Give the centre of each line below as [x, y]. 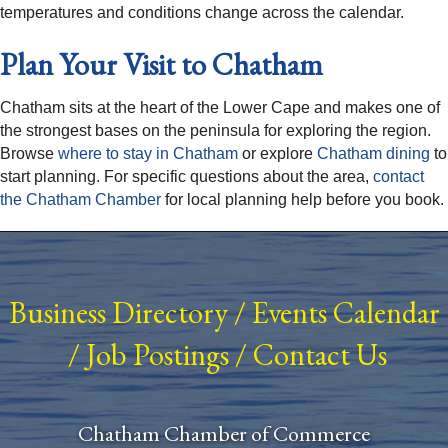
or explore [275, 154]
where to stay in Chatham [148, 154]
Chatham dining [373, 154]
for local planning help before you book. [302, 200]
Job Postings [157, 355]
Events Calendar [345, 313]
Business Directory [118, 313]
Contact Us [319, 355]
